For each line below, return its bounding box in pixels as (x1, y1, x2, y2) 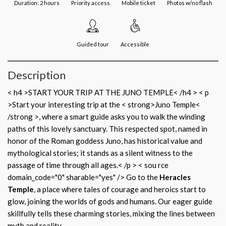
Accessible (121, 41, 149, 47)
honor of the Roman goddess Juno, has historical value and (8, 136, 202, 145)
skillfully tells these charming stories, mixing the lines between (8, 209, 215, 218)
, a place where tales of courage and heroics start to (34, 185, 206, 194)
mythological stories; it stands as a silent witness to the (8, 148, 193, 157)
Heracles (159, 173, 191, 182)
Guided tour (77, 41, 109, 47)
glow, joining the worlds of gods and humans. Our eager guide (8, 197, 212, 206)
